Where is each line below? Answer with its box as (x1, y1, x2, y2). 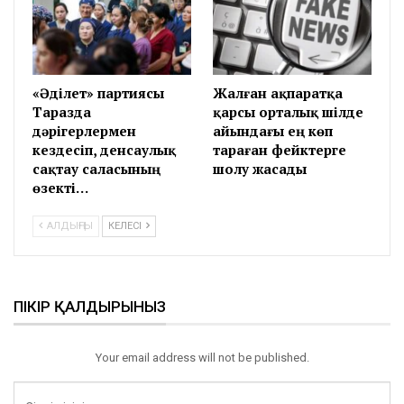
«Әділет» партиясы (32, 84, 164, 103)
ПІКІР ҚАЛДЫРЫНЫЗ (14, 298, 166, 317)
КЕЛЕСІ (108, 220, 144, 233)
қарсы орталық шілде (213, 103, 363, 122)
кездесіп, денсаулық (32, 141, 176, 160)
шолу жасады (213, 160, 307, 179)
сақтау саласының (32, 160, 161, 179)
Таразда (32, 103, 91, 122)
